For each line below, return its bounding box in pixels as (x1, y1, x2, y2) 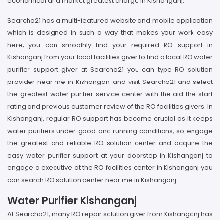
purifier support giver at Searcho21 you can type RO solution (7, 65, 213, 74)
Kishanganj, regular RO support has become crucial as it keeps (7, 114, 213, 123)
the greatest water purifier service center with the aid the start (7, 89, 213, 99)
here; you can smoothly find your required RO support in (7, 40, 213, 50)
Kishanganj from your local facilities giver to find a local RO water (7, 53, 213, 62)
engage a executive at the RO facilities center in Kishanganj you (7, 163, 213, 172)
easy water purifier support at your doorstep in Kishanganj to (7, 151, 213, 160)
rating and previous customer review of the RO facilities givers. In (7, 102, 213, 111)
